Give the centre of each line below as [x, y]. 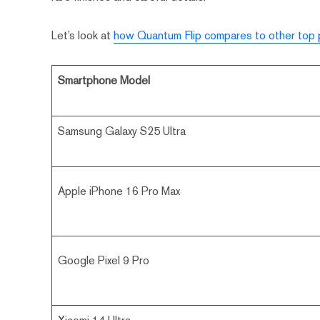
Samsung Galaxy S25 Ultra [122, 131]
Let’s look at [83, 36]
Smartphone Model [104, 81]
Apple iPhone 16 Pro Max [119, 191]
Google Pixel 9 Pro [104, 261]
